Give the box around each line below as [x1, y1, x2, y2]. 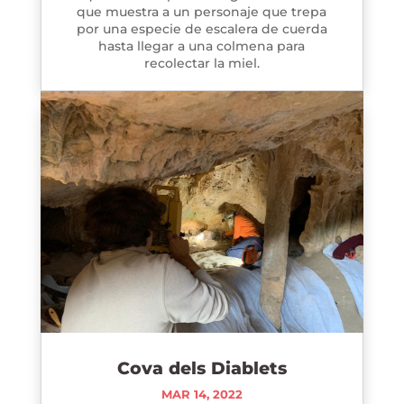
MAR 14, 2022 [161, 387, 243, 402]
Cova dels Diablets [116, 358, 287, 380]
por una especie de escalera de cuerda [76, 20, 327, 37]
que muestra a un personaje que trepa [77, 3, 327, 20]
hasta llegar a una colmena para [98, 37, 306, 54]
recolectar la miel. [143, 54, 260, 71]
